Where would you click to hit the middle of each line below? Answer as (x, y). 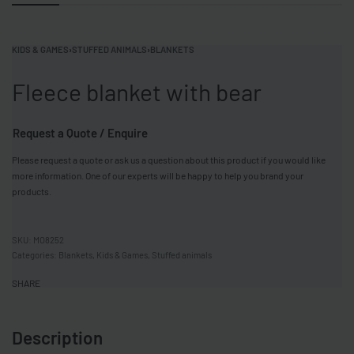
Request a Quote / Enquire (80, 133)
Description (57, 338)
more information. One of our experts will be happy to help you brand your (158, 176)
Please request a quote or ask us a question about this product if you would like (169, 160)
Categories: (35, 255)
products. (32, 192)
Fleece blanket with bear (137, 92)
